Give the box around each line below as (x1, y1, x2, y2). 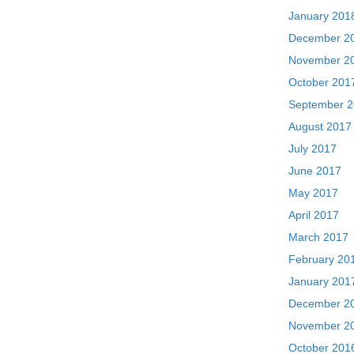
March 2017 (288, 231, 349, 243)
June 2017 (288, 164, 342, 177)
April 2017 (288, 209, 340, 221)
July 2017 (288, 142, 337, 155)
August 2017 (288, 120, 352, 133)
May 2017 (288, 186, 339, 199)
